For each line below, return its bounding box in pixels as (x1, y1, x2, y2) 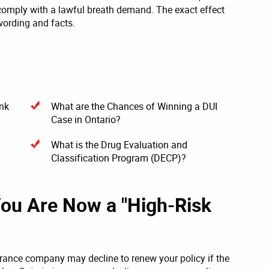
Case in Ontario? (51, 112, 121, 126)
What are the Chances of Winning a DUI (51, 99, 217, 113)
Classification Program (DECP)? (51, 151, 186, 165)
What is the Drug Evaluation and (51, 138, 187, 151)
